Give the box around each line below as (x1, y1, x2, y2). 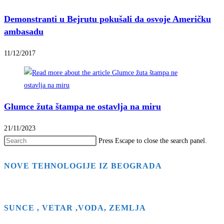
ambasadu (4, 26, 43, 37)
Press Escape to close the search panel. (98, 137, 207, 145)
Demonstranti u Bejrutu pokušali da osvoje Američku (4, 14, 211, 24)
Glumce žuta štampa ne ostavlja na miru (4, 101, 161, 112)
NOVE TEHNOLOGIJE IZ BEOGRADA (4, 161, 162, 170)
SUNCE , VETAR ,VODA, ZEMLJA (4, 203, 146, 212)
